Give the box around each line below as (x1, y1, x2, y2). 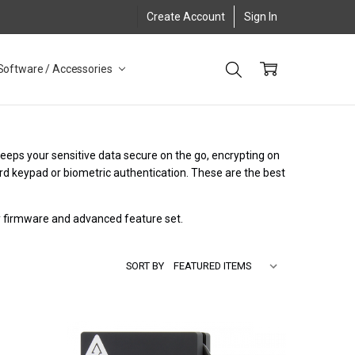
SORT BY (126, 260, 164, 273)
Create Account (147, 10, 226, 23)
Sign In (244, 10, 278, 23)
